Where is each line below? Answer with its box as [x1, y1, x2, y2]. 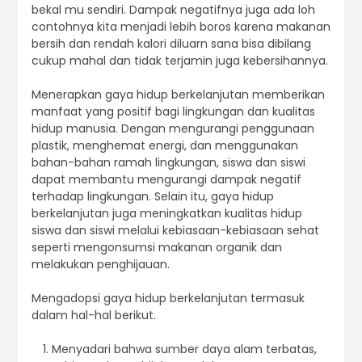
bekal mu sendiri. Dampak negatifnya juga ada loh [31, 2, 315, 19]
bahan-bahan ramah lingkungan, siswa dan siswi [31, 154, 305, 171]
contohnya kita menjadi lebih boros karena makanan [31, 19, 330, 36]
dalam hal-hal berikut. [31, 307, 156, 324]
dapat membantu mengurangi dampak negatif [31, 171, 301, 188]
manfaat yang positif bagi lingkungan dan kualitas [31, 103, 315, 120]
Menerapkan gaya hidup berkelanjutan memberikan [31, 86, 325, 103]
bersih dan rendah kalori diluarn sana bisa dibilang [31, 36, 311, 53]
